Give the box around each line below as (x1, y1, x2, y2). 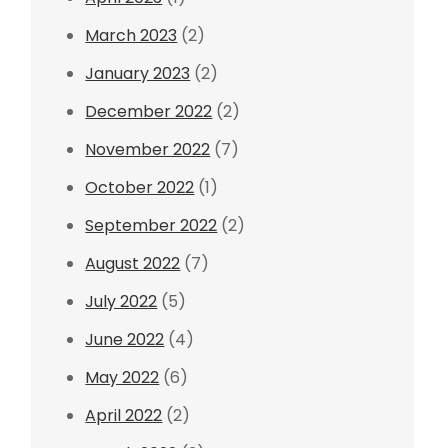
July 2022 (85, 290, 158, 313)
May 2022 (85, 366, 160, 389)
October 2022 (85, 176, 195, 199)
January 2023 (85, 62, 191, 85)
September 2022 (85, 214, 218, 237)
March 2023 (85, 24, 178, 47)
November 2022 (85, 138, 211, 161)
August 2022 (85, 252, 181, 275)
